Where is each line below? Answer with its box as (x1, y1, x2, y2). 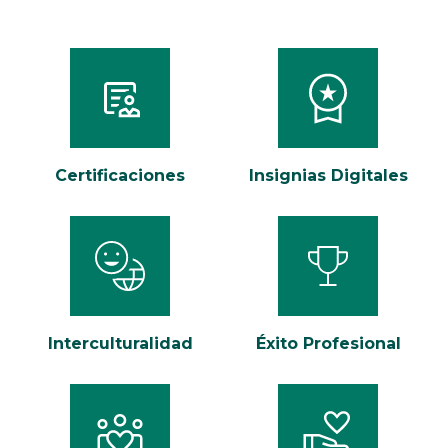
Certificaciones (55, 166, 185, 186)
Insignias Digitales (248, 166, 408, 186)
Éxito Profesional (255, 334, 401, 354)
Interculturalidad (47, 334, 193, 354)
